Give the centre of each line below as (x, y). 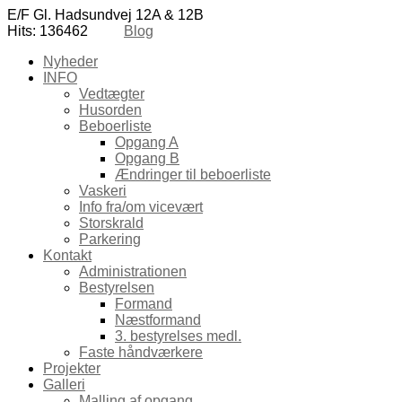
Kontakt (67, 255)
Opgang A (147, 142)
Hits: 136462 (48, 31)
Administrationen (133, 271)
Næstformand (158, 320)
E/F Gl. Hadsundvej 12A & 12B (105, 15)
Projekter (72, 368)
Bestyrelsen (117, 288)
